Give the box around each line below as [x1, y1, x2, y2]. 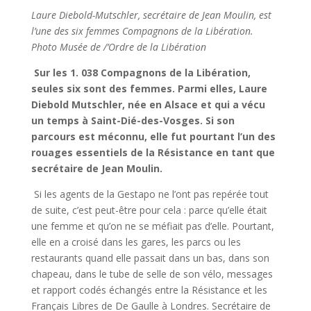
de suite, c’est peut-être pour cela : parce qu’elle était [31, 203, 267, 217]
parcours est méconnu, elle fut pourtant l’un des [31, 130, 276, 143]
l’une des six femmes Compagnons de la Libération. [31, 24, 253, 37]
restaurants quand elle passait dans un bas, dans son [31, 251, 269, 264]
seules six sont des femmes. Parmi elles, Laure [31, 82, 267, 95]
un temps [31, 114, 82, 127]
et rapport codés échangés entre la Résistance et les [31, 283, 267, 296]
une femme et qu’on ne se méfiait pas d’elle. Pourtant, [31, 219, 274, 233]
